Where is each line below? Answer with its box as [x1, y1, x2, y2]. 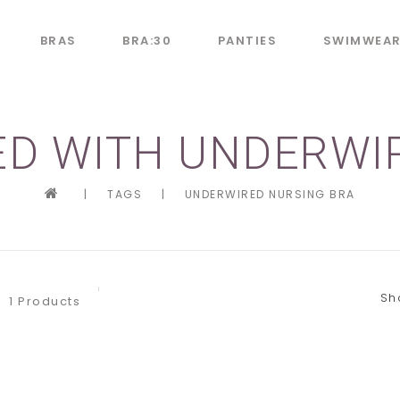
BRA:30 [122, 32, 171, 49]
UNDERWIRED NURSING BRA [184, 187, 355, 202]
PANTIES [217, 32, 277, 49]
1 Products [9, 293, 80, 310]
